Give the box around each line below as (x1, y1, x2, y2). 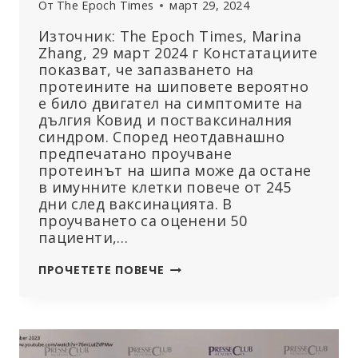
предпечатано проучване (38, 144, 232, 164)
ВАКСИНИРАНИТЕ (163, 261, 274, 276)
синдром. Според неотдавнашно (38, 127, 285, 147)
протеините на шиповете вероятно (38, 77, 309, 97)
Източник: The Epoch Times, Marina (38, 26, 301, 46)
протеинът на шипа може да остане (38, 161, 312, 181)
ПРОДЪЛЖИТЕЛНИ (163, 311, 284, 327)
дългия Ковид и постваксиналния (38, 110, 292, 130)
